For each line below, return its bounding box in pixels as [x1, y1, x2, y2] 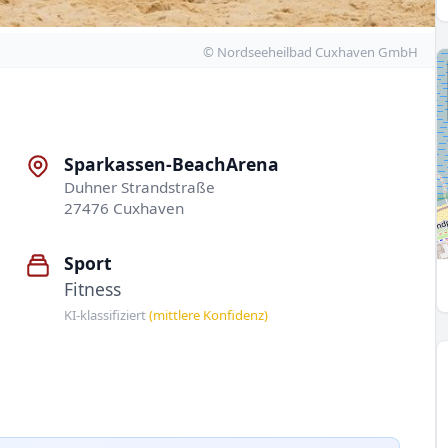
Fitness [64, 277, 122, 302]
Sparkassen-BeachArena [64, 152, 280, 176]
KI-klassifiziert [64, 305, 150, 324]
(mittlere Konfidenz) [149, 305, 269, 324]
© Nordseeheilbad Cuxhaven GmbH [202, 42, 418, 61]
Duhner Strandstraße [64, 177, 216, 197]
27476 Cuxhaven [64, 198, 185, 218]
